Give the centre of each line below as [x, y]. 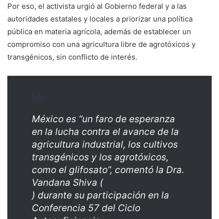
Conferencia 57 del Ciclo [86, 208]
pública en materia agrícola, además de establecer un [99, 32]
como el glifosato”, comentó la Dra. [108, 170]
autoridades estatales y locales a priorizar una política [100, 19]
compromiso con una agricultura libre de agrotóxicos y [101, 44]
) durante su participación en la [100, 196]
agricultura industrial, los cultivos [105, 145]
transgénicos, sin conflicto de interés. [72, 57]
